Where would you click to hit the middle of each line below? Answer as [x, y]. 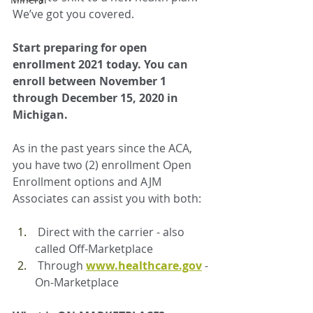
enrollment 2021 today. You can [102, 65]
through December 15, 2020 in [97, 98]
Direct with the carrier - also [112, 232]
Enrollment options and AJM [88, 182]
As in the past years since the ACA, [104, 148]
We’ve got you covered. [73, 14]
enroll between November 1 [91, 81]
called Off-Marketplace [94, 249]
